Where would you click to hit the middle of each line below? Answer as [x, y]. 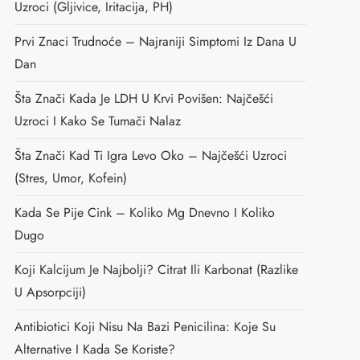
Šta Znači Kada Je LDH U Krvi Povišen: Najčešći [143, 99]
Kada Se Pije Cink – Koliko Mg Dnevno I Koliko [144, 213]
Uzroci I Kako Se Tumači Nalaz [97, 121]
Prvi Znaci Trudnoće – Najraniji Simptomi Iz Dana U [155, 42]
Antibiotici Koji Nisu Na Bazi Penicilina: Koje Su [145, 327]
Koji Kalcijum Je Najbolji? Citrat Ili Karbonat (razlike [156, 270]
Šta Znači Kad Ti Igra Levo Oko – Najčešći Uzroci [150, 156]
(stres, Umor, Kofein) [70, 178]
